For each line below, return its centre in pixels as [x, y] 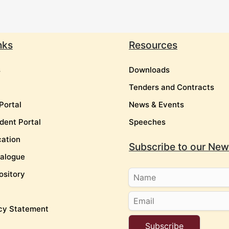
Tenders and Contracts [171, 87]
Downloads [149, 70]
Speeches [147, 122]
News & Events [156, 105]
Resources [153, 45]
